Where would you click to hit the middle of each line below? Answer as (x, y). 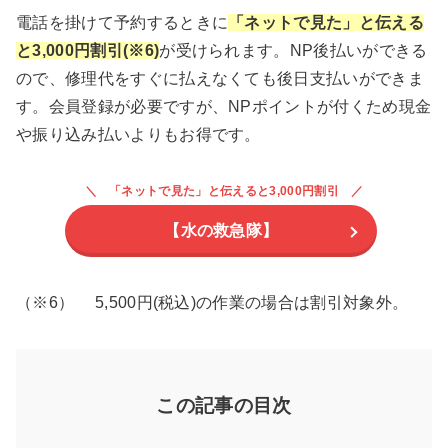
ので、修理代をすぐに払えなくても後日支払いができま (220, 79)
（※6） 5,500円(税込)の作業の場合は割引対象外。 (212, 303)
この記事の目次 (224, 406)
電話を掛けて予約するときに (122, 23)
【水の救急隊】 (221, 231)
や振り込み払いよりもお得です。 (138, 135)
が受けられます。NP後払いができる (293, 51)
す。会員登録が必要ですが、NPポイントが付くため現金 (224, 107)
